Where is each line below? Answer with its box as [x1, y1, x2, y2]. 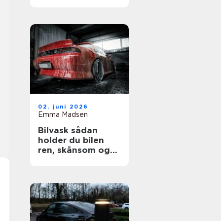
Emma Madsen [38, 110, 88, 118]
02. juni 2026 [38, 103, 89, 110]
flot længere [38, 155, 93, 165]
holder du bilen [38, 135, 104, 145]
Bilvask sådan [38, 125, 71, 135]
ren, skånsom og [38, 145, 110, 155]
